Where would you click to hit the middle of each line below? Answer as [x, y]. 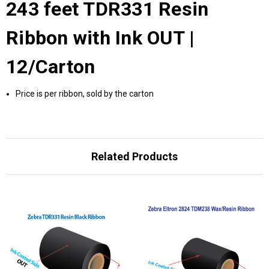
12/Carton [51, 66]
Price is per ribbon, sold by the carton [85, 93]
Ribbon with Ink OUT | [101, 38]
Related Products [134, 156]
